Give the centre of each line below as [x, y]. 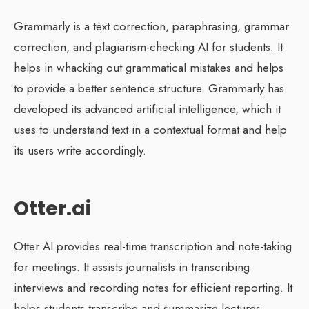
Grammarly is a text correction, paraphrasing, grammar [151, 26]
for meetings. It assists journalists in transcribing [132, 267]
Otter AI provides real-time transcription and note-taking [153, 246]
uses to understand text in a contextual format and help [150, 129]
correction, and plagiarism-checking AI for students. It [148, 47]
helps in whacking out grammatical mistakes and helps [149, 67]
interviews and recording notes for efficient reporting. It [153, 287]
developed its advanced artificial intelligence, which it [147, 109]
